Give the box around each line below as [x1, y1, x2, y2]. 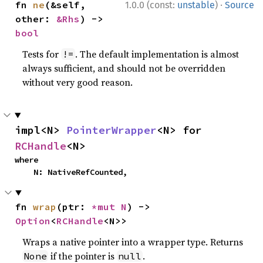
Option [15, 215, 51, 227]
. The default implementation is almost [75, 48, 240, 60]
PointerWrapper [66, 123, 157, 137]
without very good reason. [22, 76, 133, 89]
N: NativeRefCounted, [33, 167, 127, 177]
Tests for [22, 48, 62, 60]
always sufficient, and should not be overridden [22, 62, 226, 75]
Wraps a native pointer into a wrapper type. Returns [22, 235, 244, 248]
